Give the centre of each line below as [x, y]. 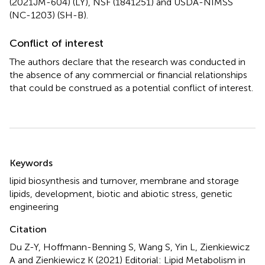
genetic [216, 193]
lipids [20, 193]
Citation [28, 229]
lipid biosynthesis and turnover [72, 180]
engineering [34, 206]
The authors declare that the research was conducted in [127, 62]
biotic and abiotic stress [146, 193]
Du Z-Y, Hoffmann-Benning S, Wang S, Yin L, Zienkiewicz [130, 247]
